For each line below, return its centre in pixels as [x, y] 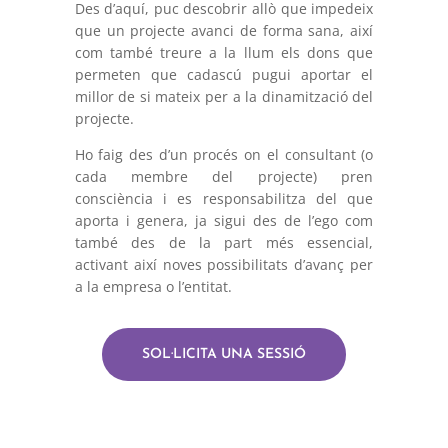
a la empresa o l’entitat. [153, 286]
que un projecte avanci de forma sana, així [224, 30]
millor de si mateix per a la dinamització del [224, 96]
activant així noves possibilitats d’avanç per [224, 264]
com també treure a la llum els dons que [224, 52]
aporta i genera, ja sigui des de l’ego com [224, 220]
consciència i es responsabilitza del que [224, 198]
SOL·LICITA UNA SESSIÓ [223, 354]
